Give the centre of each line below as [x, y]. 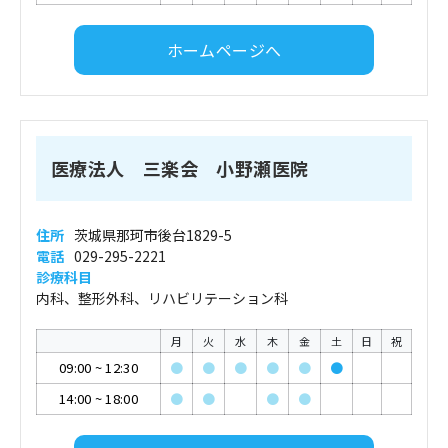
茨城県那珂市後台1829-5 [153, 235]
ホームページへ [224, 49]
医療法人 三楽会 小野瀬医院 [180, 168]
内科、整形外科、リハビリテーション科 [162, 298]
